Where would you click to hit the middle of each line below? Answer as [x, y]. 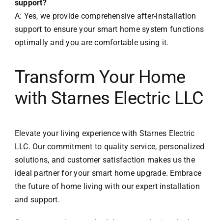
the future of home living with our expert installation [107, 187]
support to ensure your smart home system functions [109, 29]
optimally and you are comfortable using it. [92, 43]
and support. [37, 200]
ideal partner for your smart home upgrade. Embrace [108, 173]
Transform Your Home [100, 77]
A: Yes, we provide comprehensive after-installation [105, 16]
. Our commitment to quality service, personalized [116, 147]
